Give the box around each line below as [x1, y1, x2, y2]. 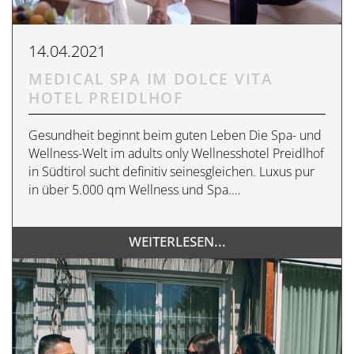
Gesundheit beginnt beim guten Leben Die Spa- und [28, 126, 322, 144]
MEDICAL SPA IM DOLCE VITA [28, 68, 273, 89]
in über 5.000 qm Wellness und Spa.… [28, 180, 240, 198]
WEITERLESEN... [128, 232, 226, 250]
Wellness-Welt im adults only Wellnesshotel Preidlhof [28, 144, 324, 162]
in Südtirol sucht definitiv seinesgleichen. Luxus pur [28, 162, 314, 180]
